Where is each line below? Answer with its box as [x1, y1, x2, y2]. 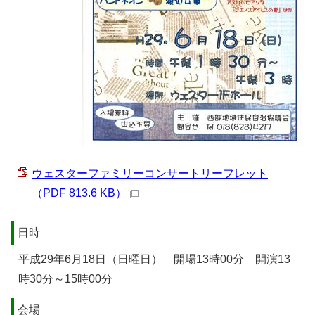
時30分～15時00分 [18, 273, 112, 285]
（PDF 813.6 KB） [32, 187, 127, 200]
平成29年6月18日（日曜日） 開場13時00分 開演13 [18, 253, 290, 266]
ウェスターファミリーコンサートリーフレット [32, 167, 268, 180]
